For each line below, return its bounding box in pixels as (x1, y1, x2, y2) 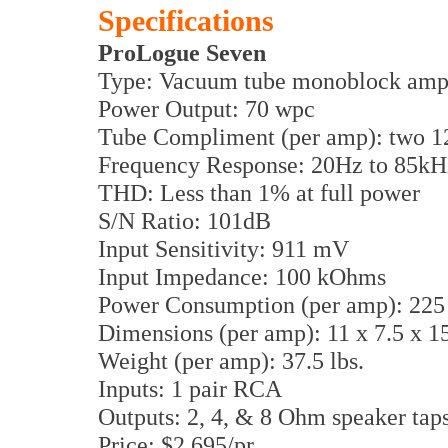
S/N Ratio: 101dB (98, 207, 271, 234)
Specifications (98, 4, 274, 38)
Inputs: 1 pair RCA (98, 375, 282, 402)
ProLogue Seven (98, 39, 266, 66)
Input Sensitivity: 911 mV (98, 235, 349, 262)
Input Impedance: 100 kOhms (98, 263, 386, 290)
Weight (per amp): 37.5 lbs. (98, 347, 364, 374)
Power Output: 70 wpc (98, 95, 315, 122)
